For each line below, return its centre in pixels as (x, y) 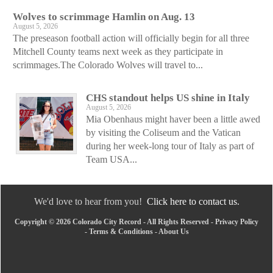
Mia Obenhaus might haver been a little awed (173, 119)
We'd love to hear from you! (90, 201)
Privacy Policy (237, 222)
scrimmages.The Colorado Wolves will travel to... (108, 65)
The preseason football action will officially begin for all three (131, 38)
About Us (173, 231)
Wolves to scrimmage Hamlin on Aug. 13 (104, 16)
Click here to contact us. (193, 201)
